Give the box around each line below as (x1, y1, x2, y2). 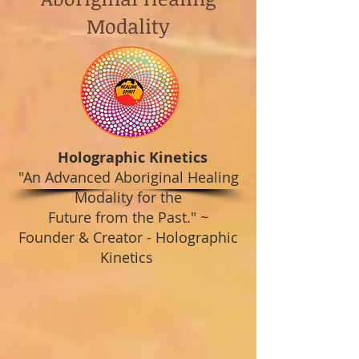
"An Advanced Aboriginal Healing (18, 167, 239, 187)
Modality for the (75, 188, 182, 207)
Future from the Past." (48, 208, 200, 227)
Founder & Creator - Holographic (18, 228, 238, 247)
